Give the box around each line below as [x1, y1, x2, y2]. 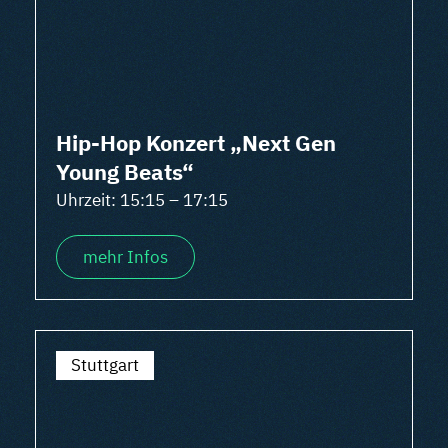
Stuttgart [71, 354, 139, 376]
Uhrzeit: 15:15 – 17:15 [56, 189, 228, 211]
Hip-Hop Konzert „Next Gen [56, 128, 336, 157]
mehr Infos [83, 246, 168, 268]
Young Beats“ [56, 157, 194, 186]
